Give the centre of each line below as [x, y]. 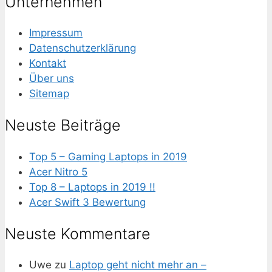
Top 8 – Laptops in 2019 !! [92, 187]
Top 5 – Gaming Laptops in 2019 [108, 156]
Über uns [52, 79]
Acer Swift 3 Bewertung [87, 202]
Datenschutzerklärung [83, 48]
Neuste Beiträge [63, 125]
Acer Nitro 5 [58, 172]
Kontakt [48, 63]
